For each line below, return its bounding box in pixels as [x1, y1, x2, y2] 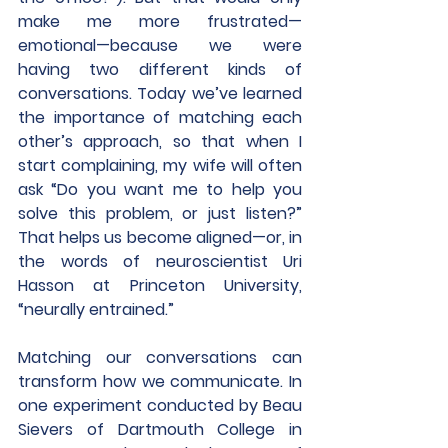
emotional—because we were [18, 34, 302, 57]
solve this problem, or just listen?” [18, 202, 302, 225]
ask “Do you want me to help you [18, 178, 302, 201]
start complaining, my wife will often [18, 154, 302, 177]
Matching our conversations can [18, 346, 302, 369]
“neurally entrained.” [18, 298, 174, 321]
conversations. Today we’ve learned [18, 82, 302, 105]
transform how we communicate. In [18, 370, 302, 393]
